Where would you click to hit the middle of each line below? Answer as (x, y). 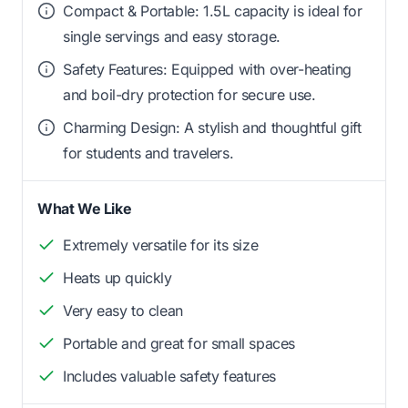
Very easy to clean (123, 311)
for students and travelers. (148, 153)
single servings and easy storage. (172, 37)
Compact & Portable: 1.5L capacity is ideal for (213, 11)
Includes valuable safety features (169, 377)
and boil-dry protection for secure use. (189, 95)
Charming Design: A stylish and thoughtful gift (212, 128)
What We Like (85, 209)
